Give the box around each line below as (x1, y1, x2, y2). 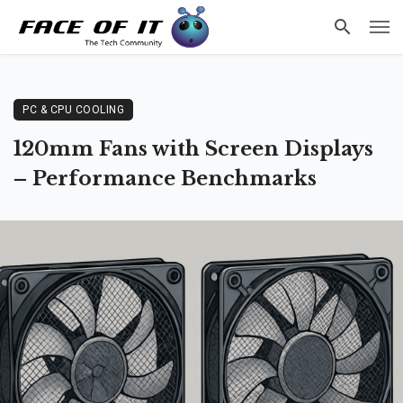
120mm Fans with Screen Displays (13, 137, 373, 161)
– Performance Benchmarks (13, 166, 317, 191)
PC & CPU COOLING (22, 103, 124, 116)
